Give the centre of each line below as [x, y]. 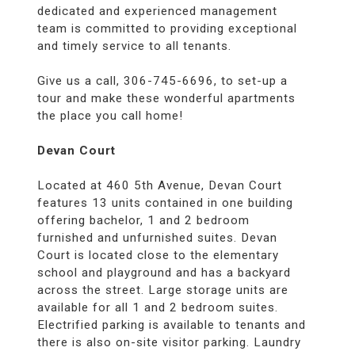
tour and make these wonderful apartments [166, 98]
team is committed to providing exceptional [167, 28]
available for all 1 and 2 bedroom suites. [157, 307]
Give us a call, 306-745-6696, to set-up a [162, 80]
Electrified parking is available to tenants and [171, 324]
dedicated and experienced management [157, 11]
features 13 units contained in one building [165, 202]
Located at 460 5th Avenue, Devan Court [159, 185]
